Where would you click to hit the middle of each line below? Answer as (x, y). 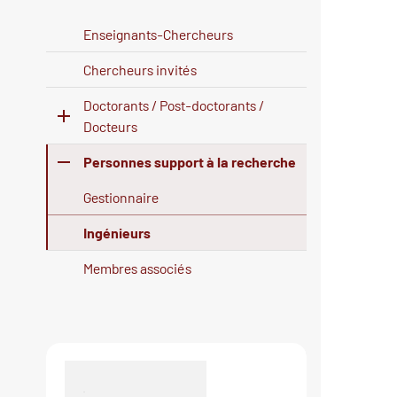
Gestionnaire (121, 198)
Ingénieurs (117, 233)
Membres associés (137, 269)
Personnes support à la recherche (190, 162)
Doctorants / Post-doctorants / (174, 105)
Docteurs (110, 127)
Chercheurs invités (140, 70)
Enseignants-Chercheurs (158, 35)
